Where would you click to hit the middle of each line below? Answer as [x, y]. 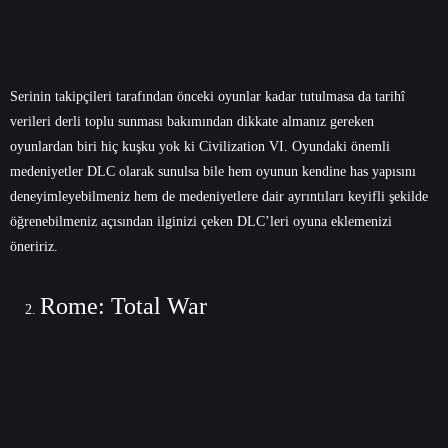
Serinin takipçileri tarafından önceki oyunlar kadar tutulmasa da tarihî [207, 96]
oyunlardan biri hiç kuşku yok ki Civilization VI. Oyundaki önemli [200, 146]
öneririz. [34, 246]
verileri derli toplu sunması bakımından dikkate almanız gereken [192, 121]
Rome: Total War [123, 305]
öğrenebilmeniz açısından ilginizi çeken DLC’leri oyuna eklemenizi [201, 221]
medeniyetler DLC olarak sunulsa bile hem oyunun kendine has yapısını [213, 171]
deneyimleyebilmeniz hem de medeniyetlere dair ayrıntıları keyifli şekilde [219, 196]
